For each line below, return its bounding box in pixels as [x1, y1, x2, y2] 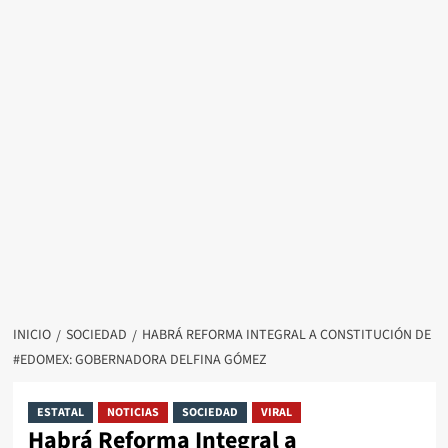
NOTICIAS [106, 404, 159, 422]
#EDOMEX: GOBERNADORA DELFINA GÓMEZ [12, 350, 267, 371]
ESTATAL [36, 404, 84, 422]
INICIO [12, 325, 51, 346]
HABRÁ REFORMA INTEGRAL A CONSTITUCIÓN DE [141, 325, 431, 346]
